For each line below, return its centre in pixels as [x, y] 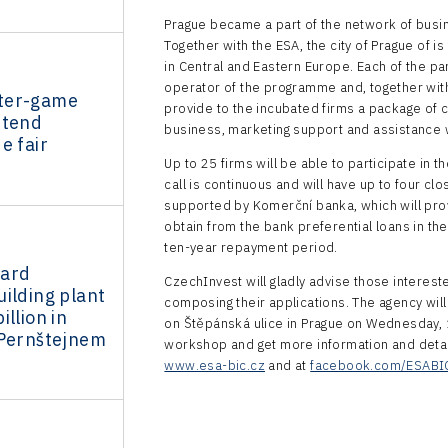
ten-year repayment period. [251, 247]
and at [288, 365]
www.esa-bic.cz [214, 365]
